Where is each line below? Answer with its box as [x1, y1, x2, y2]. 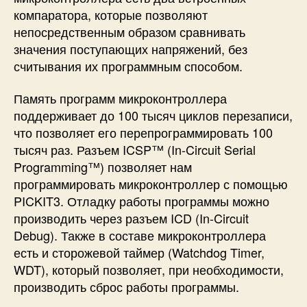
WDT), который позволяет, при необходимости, [14, 260, 284, 279]
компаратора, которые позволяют [14, 5, 208, 23]
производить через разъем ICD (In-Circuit [14, 209, 249, 228]
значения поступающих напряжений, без [14, 39, 247, 58]
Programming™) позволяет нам [14, 158, 192, 176]
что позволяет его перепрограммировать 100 [14, 123, 273, 142]
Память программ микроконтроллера [14, 89, 227, 108]
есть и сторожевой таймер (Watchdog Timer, [14, 243, 265, 262]
